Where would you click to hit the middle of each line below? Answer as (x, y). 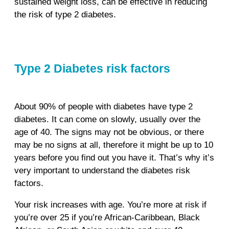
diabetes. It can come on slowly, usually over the (107, 120)
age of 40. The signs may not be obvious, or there (109, 132)
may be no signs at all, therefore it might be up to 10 (114, 145)
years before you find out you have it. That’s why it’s (114, 158)
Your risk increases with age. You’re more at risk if (110, 205)
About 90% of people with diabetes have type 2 (104, 107)
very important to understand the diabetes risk (102, 171)
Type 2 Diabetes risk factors (92, 69)
